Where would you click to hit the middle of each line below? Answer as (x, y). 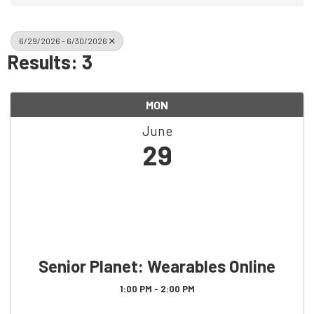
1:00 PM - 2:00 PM (157, 288)
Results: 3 (50, 61)
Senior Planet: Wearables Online (157, 266)
